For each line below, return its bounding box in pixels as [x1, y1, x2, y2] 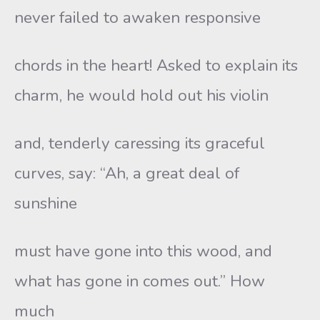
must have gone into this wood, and [14, 240, 272, 262]
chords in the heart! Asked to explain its [14, 54, 298, 76]
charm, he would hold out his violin [14, 84, 269, 106]
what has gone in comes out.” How [14, 270, 265, 292]
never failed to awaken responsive [14, 6, 261, 29]
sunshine [14, 192, 77, 214]
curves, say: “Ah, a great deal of [14, 162, 239, 184]
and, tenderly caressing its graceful [14, 132, 265, 154]
